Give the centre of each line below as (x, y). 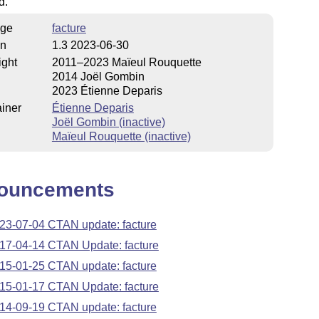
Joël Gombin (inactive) (108, 122)
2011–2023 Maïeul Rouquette (126, 62)
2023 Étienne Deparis (107, 90)
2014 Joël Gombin (98, 76)
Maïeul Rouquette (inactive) (121, 136)
